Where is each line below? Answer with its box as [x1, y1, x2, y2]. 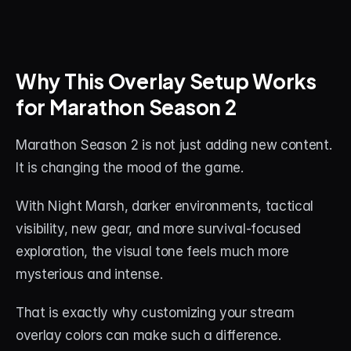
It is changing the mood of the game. [16, 160, 244, 175]
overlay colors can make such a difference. [16, 327, 281, 343]
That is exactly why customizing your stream [16, 305, 295, 320]
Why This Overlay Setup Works [16, 63, 317, 96]
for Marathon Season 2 [16, 89, 237, 122]
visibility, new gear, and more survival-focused [16, 221, 302, 237]
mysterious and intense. [16, 266, 163, 282]
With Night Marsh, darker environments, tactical [16, 198, 314, 214]
